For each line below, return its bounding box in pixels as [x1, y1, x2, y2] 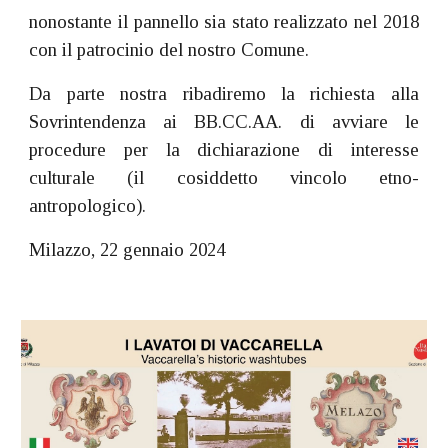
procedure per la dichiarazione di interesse [29, 139, 419, 160]
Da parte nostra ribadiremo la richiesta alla [29, 83, 419, 104]
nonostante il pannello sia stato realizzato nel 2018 [29, 11, 419, 32]
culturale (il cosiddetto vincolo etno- [29, 167, 419, 188]
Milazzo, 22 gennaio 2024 [29, 239, 226, 260]
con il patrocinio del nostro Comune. [29, 39, 310, 60]
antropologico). [29, 195, 147, 216]
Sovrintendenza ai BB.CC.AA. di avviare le [29, 111, 419, 132]
